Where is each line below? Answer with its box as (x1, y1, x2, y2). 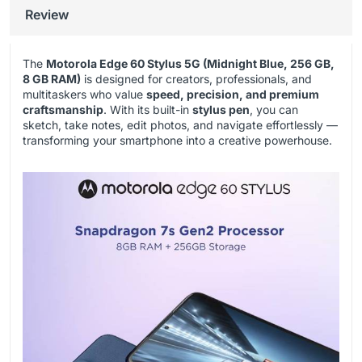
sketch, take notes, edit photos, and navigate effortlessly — (23, 118, 338, 133)
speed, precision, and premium (146, 87, 319, 102)
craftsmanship (23, 103, 103, 117)
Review (25, 6, 69, 23)
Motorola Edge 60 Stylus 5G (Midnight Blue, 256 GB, (46, 57, 335, 71)
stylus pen (192, 103, 250, 117)
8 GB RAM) (23, 72, 81, 86)
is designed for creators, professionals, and (81, 72, 312, 86)
